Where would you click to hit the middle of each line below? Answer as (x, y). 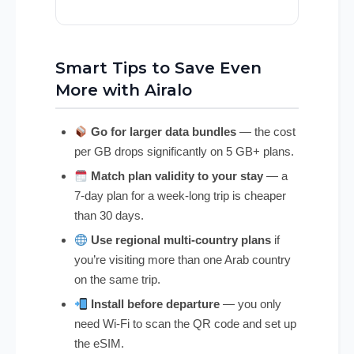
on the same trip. (117, 280)
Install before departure (156, 304)
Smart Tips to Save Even (158, 68)
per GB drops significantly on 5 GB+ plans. (184, 152)
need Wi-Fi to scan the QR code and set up (185, 324)
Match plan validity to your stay (177, 176)
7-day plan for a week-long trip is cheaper (180, 196)
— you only (251, 304)
